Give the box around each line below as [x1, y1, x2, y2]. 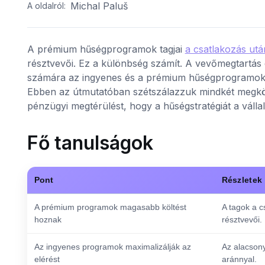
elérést [34, 254, 60, 264]
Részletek [221, 174, 263, 185]
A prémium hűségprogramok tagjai [27, 43, 185, 55]
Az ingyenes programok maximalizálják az [34, 241, 191, 251]
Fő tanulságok [27, 131, 153, 154]
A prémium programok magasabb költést [34, 202, 186, 212]
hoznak [34, 214, 62, 224]
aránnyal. [221, 254, 257, 264]
